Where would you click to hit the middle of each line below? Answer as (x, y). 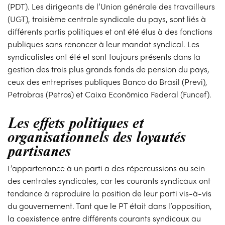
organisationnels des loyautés (97, 136)
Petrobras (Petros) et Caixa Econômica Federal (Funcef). (110, 94)
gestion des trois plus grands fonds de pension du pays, (109, 69)
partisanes (39, 150)
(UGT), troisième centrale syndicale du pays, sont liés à (107, 19)
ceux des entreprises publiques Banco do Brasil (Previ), (108, 82)
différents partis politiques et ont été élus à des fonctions (110, 32)
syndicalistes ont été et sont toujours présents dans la (104, 57)
